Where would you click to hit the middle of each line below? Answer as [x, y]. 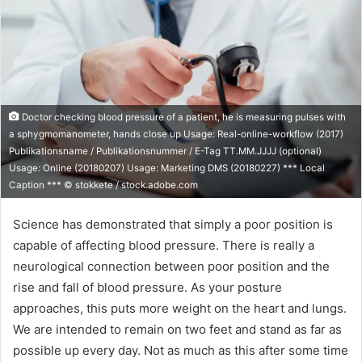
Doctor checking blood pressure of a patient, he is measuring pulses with [183, 117]
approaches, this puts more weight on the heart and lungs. [180, 308]
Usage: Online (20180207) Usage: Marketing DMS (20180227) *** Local [167, 168]
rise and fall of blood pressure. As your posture [147, 287]
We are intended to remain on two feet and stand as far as [177, 329]
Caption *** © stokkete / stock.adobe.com [103, 185]
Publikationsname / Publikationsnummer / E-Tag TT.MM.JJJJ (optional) [165, 151]
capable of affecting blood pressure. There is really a [164, 245]
